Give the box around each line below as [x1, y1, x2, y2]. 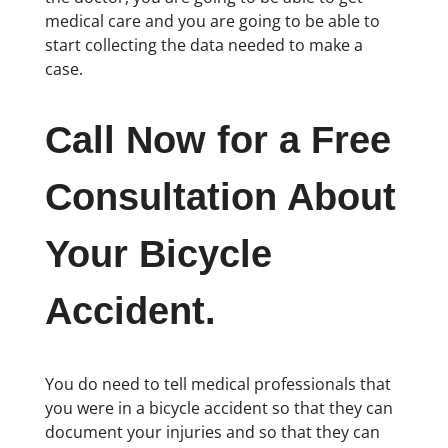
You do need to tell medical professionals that [44, 372, 391, 395]
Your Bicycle [44, 233, 272, 276]
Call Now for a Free [44, 119, 391, 162]
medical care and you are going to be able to [44, 9, 380, 32]
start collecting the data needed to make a [44, 33, 363, 56]
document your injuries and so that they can [44, 420, 380, 443]
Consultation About [44, 176, 396, 219]
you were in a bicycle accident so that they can [44, 396, 393, 419]
